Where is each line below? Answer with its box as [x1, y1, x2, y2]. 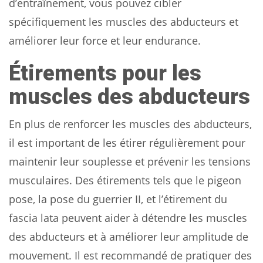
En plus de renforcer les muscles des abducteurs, [9, 116, 252, 131]
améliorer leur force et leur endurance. [9, 33, 201, 48]
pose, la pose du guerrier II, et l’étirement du [9, 191, 227, 206]
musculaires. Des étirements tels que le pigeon [9, 173, 241, 187]
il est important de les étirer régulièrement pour [9, 135, 245, 150]
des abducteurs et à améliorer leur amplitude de [9, 229, 248, 244]
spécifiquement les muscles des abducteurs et [9, 14, 238, 29]
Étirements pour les [9, 60, 201, 86]
